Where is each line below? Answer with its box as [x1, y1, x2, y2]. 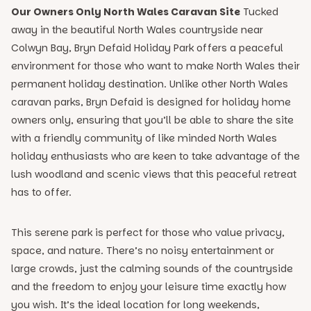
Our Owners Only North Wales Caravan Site [11, 5, 240, 19]
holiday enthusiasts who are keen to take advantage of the [11, 149, 300, 163]
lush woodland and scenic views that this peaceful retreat [11, 167, 296, 181]
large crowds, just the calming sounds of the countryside [11, 262, 293, 276]
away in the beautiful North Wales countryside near [11, 23, 263, 37]
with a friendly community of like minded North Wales [11, 131, 277, 145]
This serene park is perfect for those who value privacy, [11, 226, 285, 239]
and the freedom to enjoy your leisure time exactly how [11, 280, 286, 294]
